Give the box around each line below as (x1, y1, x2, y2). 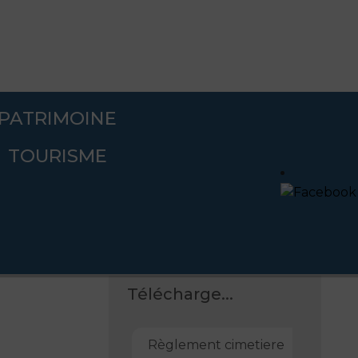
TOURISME (7, 145, 107, 167)
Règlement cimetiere (147, 336, 284, 352)
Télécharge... (126, 284, 233, 304)
